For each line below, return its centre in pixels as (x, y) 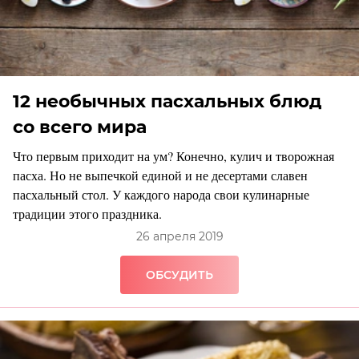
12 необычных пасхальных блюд (167, 102)
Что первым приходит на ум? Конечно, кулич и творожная (173, 156)
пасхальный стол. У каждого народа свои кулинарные (161, 195)
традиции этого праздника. (87, 214)
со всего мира (80, 127)
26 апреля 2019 (179, 237)
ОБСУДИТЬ (179, 275)
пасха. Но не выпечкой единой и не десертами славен (160, 175)
